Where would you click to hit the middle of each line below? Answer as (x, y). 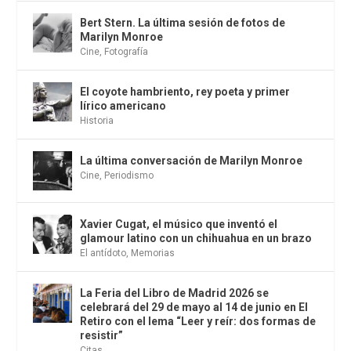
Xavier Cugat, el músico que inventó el (179, 224)
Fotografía (127, 52)
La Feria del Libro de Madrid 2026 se (175, 293)
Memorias (153, 253)
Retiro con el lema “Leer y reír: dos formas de (198, 322)
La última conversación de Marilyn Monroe (192, 161)
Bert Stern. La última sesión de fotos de (183, 23)
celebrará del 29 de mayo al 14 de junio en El (194, 308)
